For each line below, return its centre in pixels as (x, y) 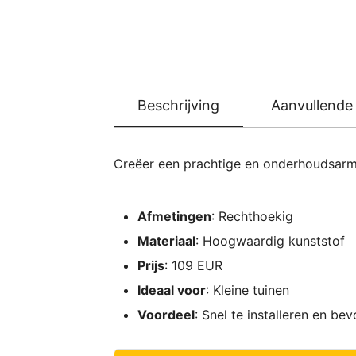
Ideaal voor (172, 290)
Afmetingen (174, 216)
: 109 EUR (193, 265)
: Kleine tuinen (248, 290)
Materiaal (166, 240)
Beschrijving (178, 105)
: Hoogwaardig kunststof (270, 240)
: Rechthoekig (252, 216)
